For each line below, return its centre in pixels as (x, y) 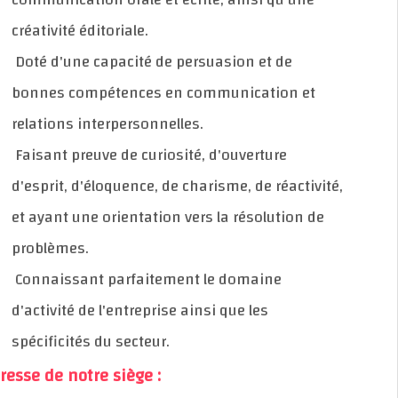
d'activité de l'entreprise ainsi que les (174, 310)
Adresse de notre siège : (104, 375)
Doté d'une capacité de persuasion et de (186, 61)
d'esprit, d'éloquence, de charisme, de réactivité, (211, 186)
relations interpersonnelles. (141, 123)
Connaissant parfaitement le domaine (180, 279)
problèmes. (84, 248)
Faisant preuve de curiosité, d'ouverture (183, 155)
